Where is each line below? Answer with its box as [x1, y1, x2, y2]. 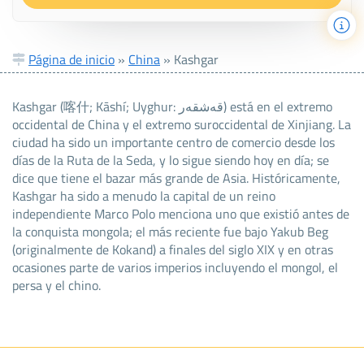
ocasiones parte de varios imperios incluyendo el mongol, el [12, 257, 338, 277]
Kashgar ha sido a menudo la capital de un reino [12, 185, 275, 206]
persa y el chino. [12, 275, 101, 295]
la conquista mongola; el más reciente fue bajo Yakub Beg [12, 221, 328, 241]
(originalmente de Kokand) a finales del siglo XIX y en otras [12, 239, 333, 259]
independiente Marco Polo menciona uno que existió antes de [12, 203, 349, 223]
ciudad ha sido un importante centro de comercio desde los [12, 132, 335, 152]
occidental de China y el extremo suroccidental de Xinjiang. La [12, 114, 351, 134]
